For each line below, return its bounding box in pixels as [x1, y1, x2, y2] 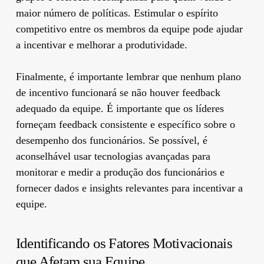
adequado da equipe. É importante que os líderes [15, 102, 224, 114]
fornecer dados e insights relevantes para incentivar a [15, 181, 243, 194]
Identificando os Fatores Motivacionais [15, 235, 232, 251]
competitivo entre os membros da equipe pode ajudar [15, 22, 243, 35]
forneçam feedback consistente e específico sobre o [15, 118, 235, 130]
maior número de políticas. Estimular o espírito [15, 6, 218, 19]
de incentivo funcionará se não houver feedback [15, 86, 220, 98]
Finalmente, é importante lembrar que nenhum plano [15, 70, 241, 82]
